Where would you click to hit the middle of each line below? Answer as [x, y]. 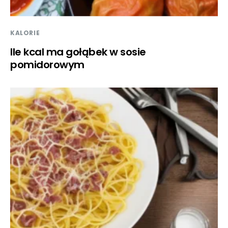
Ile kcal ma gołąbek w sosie [78, 52]
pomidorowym [47, 64]
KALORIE [25, 33]
